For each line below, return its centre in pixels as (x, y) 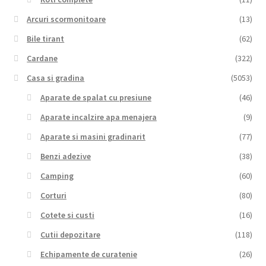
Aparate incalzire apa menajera (98, 117)
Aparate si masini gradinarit (93, 137)
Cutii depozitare (70, 235)
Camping (57, 176)
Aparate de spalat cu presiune (96, 98)
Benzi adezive (65, 156)
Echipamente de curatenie (88, 254)
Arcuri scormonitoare (66, 19)
